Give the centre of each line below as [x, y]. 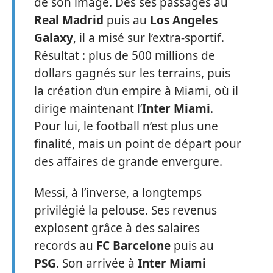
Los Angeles [184, 20]
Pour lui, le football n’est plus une [126, 126]
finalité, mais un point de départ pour [138, 144]
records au [65, 246]
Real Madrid [69, 20]
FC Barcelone [133, 246]
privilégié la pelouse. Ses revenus [126, 211]
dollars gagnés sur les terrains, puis [132, 73]
